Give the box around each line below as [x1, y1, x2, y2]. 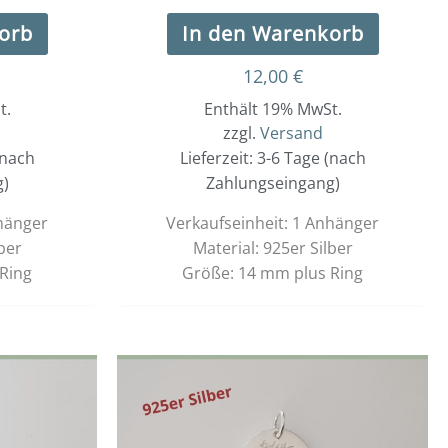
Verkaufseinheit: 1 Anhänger [166, 212, 379, 235]
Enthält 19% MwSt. [203, 98, 342, 121]
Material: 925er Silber [192, 237, 353, 260]
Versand [259, 122, 323, 145]
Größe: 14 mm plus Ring [182, 262, 363, 285]
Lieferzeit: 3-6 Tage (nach [179, 147, 366, 170]
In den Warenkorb [181, 20, 364, 48]
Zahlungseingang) [205, 172, 340, 195]
